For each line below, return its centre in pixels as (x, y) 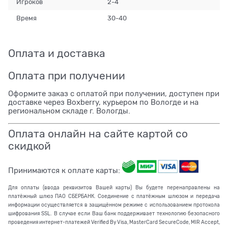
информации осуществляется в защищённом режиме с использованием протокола (114, 205)
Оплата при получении (67, 76)
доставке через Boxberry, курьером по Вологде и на (103, 102)
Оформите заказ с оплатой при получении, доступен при (114, 93)
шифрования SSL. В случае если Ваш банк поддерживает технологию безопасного (114, 214)
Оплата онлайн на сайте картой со (98, 134)
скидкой (30, 146)
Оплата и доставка (57, 53)
